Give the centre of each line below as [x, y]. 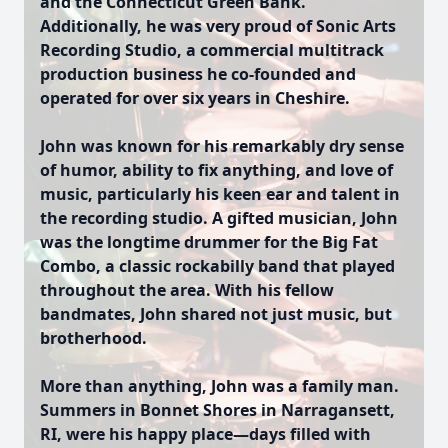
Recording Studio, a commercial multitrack [212, 50]
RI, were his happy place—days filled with [205, 434]
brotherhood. [93, 338]
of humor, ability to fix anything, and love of [216, 170]
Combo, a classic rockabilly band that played [217, 266]
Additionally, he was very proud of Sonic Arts [218, 26]
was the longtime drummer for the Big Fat [209, 242]
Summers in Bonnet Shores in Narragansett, [217, 410]
